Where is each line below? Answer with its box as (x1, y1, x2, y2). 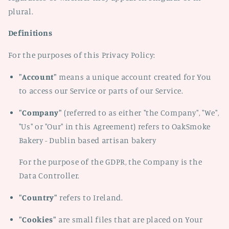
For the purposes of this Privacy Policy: (8, 50, 155, 60)
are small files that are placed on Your (56, 214, 203, 224)
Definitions (8, 28, 53, 38)
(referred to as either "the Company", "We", (62, 107, 219, 118)
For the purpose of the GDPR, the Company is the (18, 157, 202, 167)
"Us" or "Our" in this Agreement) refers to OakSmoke (18, 121, 211, 131)
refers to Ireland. (57, 193, 123, 202)
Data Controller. (18, 171, 80, 181)
